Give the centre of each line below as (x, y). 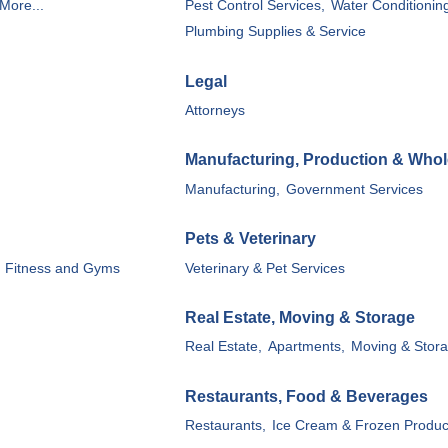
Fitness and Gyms (62, 268)
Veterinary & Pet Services (265, 268)
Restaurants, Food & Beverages (306, 396)
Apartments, (306, 347)
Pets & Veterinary (250, 239)
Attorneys (215, 111)
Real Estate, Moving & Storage (300, 318)
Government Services (354, 189)
